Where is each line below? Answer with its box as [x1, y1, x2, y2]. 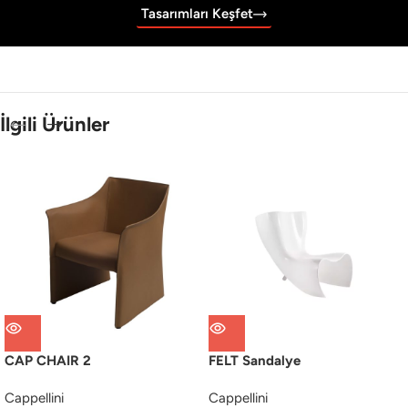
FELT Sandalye [209, 352, 301, 370]
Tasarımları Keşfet [140, 5, 253, 23]
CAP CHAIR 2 [5, 352, 91, 370]
